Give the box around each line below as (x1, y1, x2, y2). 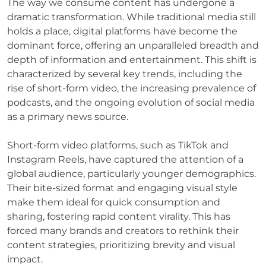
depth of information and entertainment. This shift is (7, 53, 256, 65)
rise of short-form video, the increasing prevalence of (7, 82, 256, 94)
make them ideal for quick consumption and (7, 196, 220, 208)
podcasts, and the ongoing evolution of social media (7, 96, 255, 108)
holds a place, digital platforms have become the (7, 25, 237, 37)
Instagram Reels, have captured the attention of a (7, 153, 243, 165)
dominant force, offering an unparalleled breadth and (7, 39, 259, 51)
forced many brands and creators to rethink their (7, 224, 239, 236)
